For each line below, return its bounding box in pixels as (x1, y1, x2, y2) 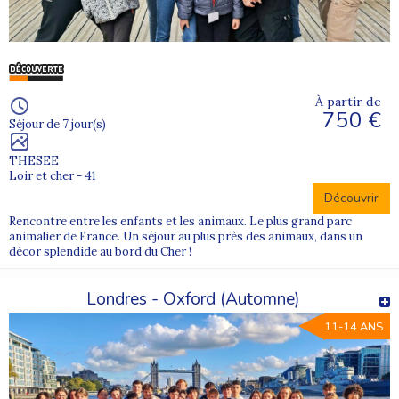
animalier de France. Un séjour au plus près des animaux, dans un (9, 229, 362, 245)
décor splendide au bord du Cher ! (9, 244, 191, 260)
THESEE (9, 153, 59, 169)
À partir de (315, 94, 381, 110)
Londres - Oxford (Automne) (85, 288, 300, 312)
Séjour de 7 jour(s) (9, 117, 106, 133)
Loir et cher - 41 (9, 168, 96, 184)
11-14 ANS (324, 319, 383, 336)
